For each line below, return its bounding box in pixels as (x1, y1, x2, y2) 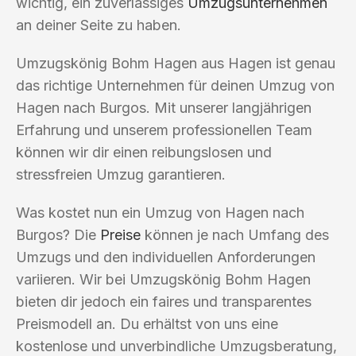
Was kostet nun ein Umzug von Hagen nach (16, 203, 304, 221)
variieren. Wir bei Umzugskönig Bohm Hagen (16, 270, 311, 288)
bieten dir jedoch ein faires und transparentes (16, 292, 311, 310)
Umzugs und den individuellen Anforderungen (16, 248, 315, 265)
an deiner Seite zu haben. (16, 16, 181, 33)
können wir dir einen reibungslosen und (16, 143, 272, 161)
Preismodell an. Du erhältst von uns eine (16, 315, 278, 332)
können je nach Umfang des (141, 226, 329, 243)
